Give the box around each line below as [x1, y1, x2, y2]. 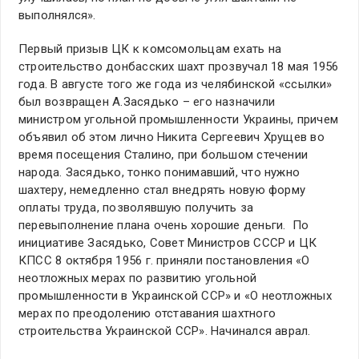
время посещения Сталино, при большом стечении [18, 147, 309, 163]
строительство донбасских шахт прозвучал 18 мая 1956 [18, 59, 339, 75]
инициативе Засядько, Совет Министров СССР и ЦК [18, 236, 317, 251]
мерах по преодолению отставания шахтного [18, 306, 276, 321]
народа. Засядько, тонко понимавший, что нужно [18, 165, 301, 180]
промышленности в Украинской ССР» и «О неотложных [18, 288, 332, 304]
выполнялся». [18, 8, 96, 23]
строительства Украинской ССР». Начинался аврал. [18, 324, 311, 339]
